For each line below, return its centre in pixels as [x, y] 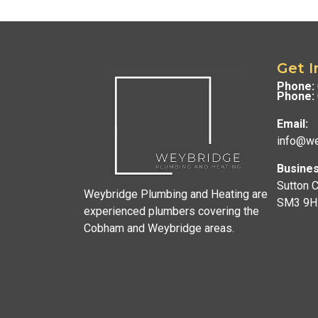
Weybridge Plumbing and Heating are [175, 194]
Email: [292, 124]
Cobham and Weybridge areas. [159, 228]
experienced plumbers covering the [171, 211]
